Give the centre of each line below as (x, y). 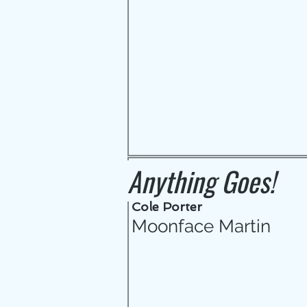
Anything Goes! (201, 181)
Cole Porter (167, 207)
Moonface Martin (201, 226)
